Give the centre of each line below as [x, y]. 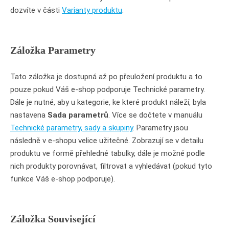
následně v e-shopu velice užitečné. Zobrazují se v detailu [107, 140]
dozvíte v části [36, 10]
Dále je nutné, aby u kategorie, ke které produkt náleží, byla [108, 102]
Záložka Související [53, 219]
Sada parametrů [78, 115]
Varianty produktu [92, 10]
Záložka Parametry [53, 50]
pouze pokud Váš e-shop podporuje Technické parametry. [108, 89]
